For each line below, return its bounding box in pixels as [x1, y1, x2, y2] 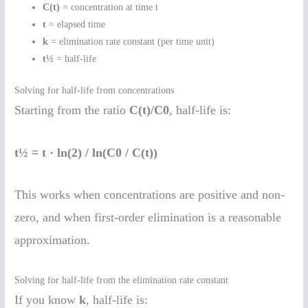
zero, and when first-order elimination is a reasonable [14, 210, 282, 225]
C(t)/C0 [129, 102, 170, 117]
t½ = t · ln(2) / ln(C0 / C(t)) [14, 145, 158, 159]
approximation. [14, 233, 91, 247]
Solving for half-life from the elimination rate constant [14, 275, 229, 286]
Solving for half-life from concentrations [14, 85, 175, 96]
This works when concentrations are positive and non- [14, 188, 285, 202]
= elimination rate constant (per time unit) [48, 36, 215, 47]
